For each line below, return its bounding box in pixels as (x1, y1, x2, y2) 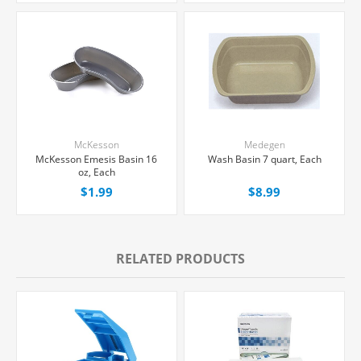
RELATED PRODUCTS (116, 250, 245, 268)
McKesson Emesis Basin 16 (35, 152, 158, 167)
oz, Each (77, 165, 115, 180)
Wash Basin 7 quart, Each (207, 152, 322, 167)
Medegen (243, 138, 285, 152)
